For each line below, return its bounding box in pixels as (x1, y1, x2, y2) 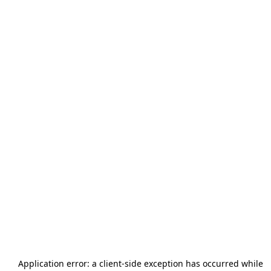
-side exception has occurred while (121, 258, 263, 269)
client (99, 258, 122, 269)
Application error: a (18, 258, 99, 269)
